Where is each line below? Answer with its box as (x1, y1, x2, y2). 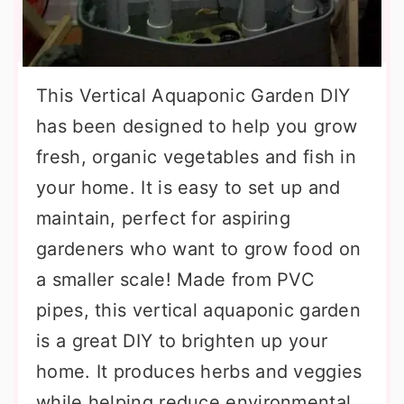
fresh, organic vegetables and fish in (36, 146, 357, 168)
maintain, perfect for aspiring (36, 207, 291, 229)
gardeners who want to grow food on (36, 238, 362, 260)
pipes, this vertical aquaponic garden (36, 299, 362, 321)
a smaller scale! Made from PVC (36, 269, 315, 290)
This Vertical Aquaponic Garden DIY (36, 85, 351, 106)
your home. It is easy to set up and (36, 177, 341, 198)
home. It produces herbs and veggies (36, 361, 363, 382)
